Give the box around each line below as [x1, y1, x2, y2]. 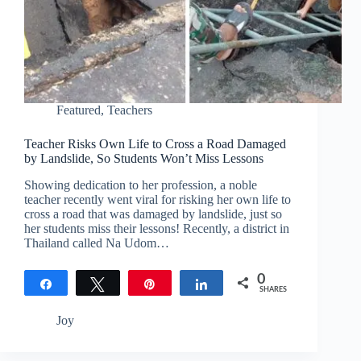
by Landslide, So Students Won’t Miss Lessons [24, 151, 263, 166]
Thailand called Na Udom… [24, 236, 169, 251]
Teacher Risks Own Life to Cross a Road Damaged [24, 137, 286, 151]
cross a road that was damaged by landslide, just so [24, 207, 282, 222]
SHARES [259, 286, 288, 294]
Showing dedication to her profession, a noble [24, 178, 257, 193]
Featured [56, 103, 101, 118]
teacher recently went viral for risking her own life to [24, 193, 291, 207]
